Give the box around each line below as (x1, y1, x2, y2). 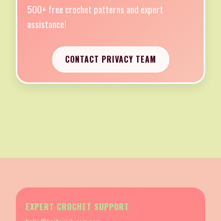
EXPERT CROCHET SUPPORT (26, 201, 129, 213)
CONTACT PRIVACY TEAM (65, 53, 156, 66)
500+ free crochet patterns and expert (27, 2, 163, 17)
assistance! (27, 17, 66, 32)
